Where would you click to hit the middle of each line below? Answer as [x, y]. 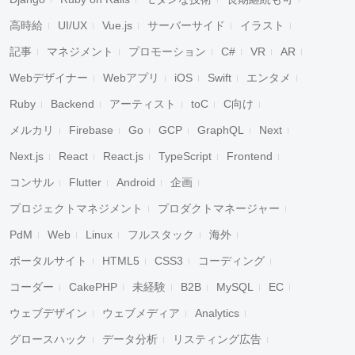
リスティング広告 [217, 339]
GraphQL [221, 130]
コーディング [231, 261]
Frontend [250, 156]
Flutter [85, 182]
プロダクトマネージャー [219, 208]
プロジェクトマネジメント [76, 208]
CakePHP [93, 287]
